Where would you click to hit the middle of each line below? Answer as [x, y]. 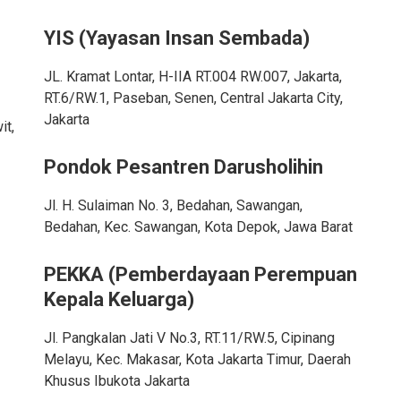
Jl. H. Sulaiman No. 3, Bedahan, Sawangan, [173, 205]
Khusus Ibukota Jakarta [116, 381]
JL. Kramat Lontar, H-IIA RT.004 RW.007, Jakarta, [192, 77]
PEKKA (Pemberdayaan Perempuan [200, 274]
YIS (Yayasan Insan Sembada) [176, 38]
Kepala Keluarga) [119, 299]
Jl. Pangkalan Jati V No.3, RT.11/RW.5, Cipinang [189, 338]
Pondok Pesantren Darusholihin [183, 167]
